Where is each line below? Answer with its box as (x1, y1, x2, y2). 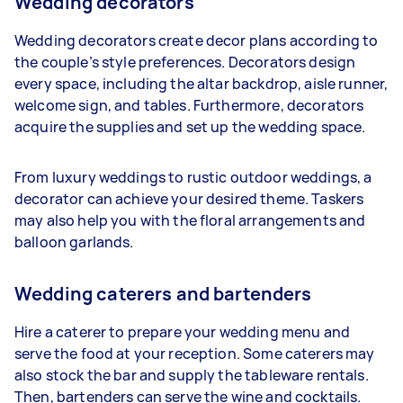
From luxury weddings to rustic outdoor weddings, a (14, 166, 372, 187)
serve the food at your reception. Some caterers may (14, 343, 375, 363)
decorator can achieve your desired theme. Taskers (14, 188, 364, 209)
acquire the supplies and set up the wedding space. (14, 116, 369, 137)
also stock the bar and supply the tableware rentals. (14, 364, 369, 385)
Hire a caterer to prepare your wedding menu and (14, 321, 351, 342)
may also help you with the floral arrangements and (14, 210, 366, 230)
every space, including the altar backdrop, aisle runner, (14, 73, 389, 94)
